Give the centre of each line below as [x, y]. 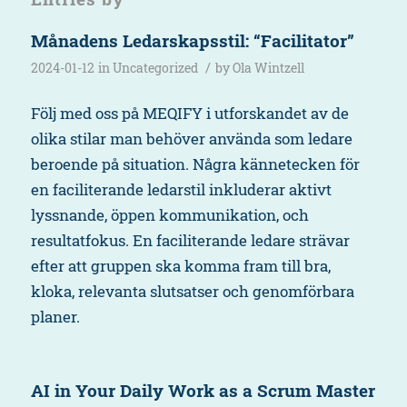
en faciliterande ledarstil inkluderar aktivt [181, 190]
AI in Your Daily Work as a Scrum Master [203, 390]
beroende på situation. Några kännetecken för [195, 164]
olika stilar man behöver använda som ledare [191, 139]
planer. [55, 317]
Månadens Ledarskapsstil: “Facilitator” [192, 40]
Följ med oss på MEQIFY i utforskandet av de [189, 114]
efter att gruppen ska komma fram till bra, [180, 266]
